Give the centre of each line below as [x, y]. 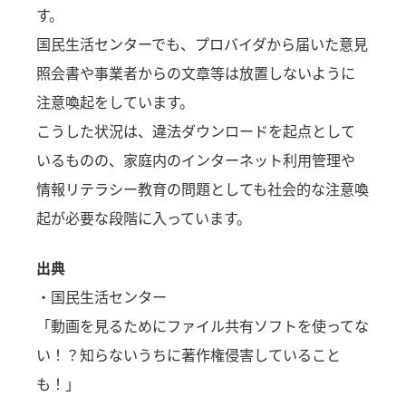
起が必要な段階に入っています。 [144, 217]
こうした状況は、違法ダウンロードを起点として [196, 130]
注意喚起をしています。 [116, 101]
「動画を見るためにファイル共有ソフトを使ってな [203, 325]
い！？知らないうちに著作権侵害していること [189, 354]
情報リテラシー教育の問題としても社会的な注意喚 [203, 188]
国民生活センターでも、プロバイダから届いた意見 [203, 43]
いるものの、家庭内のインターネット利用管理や [196, 159]
